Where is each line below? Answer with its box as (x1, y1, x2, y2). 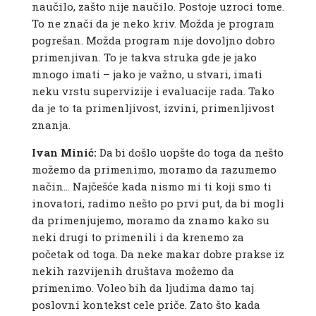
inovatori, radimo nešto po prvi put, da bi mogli (31, 196, 284, 211)
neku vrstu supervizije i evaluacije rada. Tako (31, 84, 274, 99)
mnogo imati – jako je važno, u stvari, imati (31, 67, 262, 82)
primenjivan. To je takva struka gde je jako (31, 50, 257, 65)
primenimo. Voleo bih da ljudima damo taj (31, 281, 254, 296)
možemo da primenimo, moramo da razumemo (31, 162, 276, 177)
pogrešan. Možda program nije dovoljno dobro (31, 33, 275, 48)
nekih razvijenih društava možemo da (31, 264, 234, 279)
